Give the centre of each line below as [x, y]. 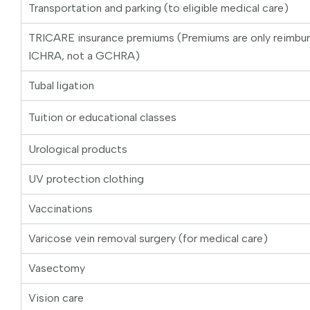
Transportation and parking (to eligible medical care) [158, 8]
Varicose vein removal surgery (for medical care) [148, 239]
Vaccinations [61, 209]
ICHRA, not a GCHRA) [84, 56]
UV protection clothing [86, 179]
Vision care [56, 298]
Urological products [78, 149]
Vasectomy [57, 268]
